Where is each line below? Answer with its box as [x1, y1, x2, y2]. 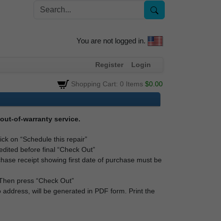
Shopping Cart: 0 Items [71, 79, 143, 88]
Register [95, 61, 123, 69]
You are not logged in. [76, 37, 146, 45]
